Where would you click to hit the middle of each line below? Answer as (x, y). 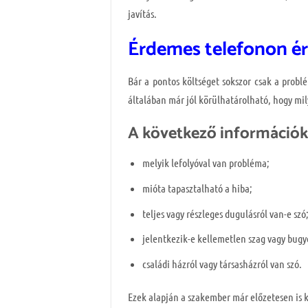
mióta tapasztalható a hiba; (197, 188)
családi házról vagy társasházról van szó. (222, 263)
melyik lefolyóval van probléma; (206, 163)
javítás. (142, 13)
